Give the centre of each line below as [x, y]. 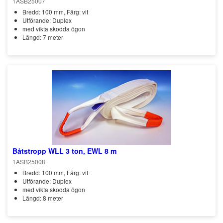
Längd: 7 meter [43, 37]
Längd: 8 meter [43, 198]
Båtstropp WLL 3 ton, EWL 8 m [64, 151]
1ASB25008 [29, 162]
